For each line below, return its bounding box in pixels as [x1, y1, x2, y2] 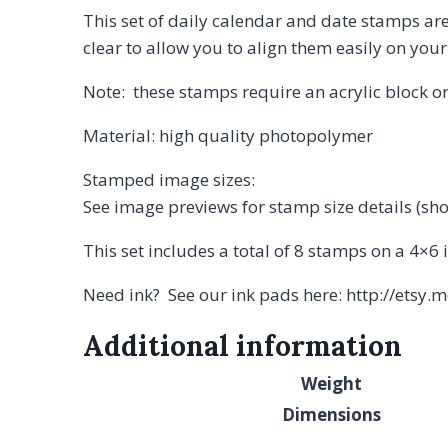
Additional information [83, 327, 402, 364]
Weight [301, 371, 362, 395]
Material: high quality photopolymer [83, 123, 373, 147]
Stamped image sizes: [83, 167, 255, 191]
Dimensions [282, 402, 381, 426]
